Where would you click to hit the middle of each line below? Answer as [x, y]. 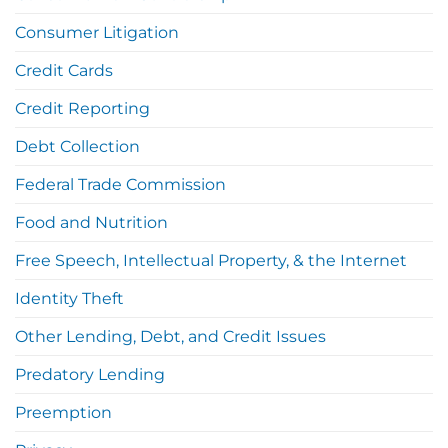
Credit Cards [64, 70]
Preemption [63, 412]
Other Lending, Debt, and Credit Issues [170, 336]
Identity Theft [69, 298]
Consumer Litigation [97, 32]
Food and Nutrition [91, 222]
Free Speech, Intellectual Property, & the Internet [211, 260]
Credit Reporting [82, 108]
